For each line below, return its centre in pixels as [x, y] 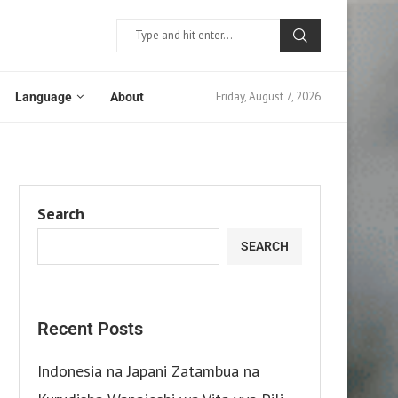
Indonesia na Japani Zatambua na [148, 370]
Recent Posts [90, 328]
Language [44, 96]
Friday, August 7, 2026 [268, 97]
